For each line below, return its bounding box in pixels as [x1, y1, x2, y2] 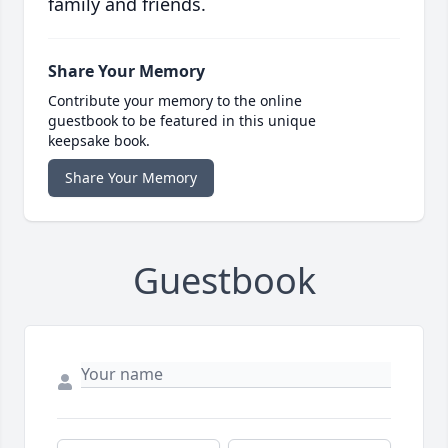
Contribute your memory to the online [48, 91, 302, 111]
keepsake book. [48, 131, 150, 151]
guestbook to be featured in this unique [48, 111, 316, 131]
